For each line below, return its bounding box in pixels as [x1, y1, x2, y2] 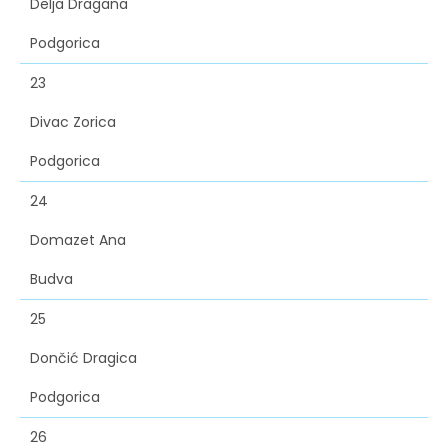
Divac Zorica [30, 112, 116, 133]
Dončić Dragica [30, 348, 137, 369]
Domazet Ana [30, 230, 126, 251]
